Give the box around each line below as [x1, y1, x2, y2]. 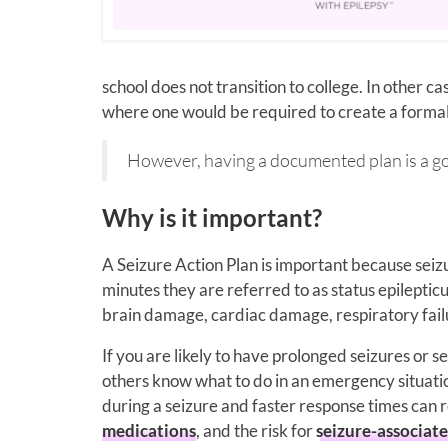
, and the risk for [196, 419, 316, 441]
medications [102, 419, 196, 441]
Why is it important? [102, 202, 322, 232]
